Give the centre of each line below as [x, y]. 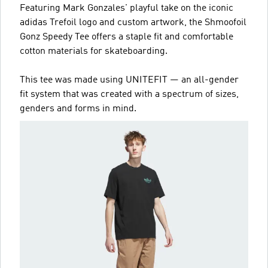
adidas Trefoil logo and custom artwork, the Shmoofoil [133, 23]
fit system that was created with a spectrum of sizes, [129, 95]
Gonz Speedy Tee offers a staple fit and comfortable [127, 37]
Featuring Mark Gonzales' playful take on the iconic [127, 8]
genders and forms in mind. [78, 109]
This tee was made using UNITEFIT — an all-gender [129, 80]
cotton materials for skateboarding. [94, 51]
